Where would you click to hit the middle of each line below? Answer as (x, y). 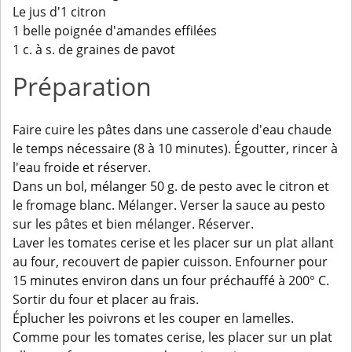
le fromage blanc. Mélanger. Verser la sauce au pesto (169, 205)
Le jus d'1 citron (59, 12)
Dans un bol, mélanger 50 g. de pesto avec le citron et (171, 187)
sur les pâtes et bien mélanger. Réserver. (133, 224)
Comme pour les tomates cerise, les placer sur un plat (172, 337)
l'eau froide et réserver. (82, 168)
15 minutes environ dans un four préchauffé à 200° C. (171, 281)
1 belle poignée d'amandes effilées (115, 31)
